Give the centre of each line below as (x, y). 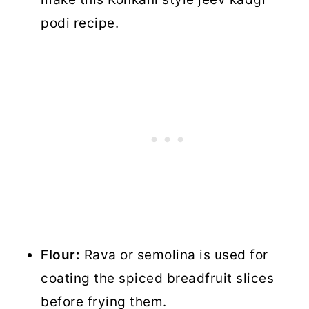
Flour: (61, 255)
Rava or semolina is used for (174, 255)
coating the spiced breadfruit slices (158, 279)
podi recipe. (80, 23)
